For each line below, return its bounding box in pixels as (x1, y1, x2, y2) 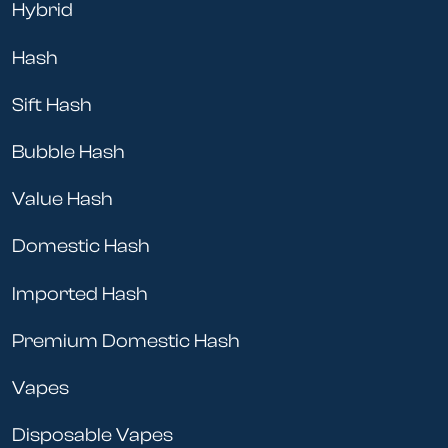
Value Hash (12, 188, 113, 211)
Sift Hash (12, 93, 92, 116)
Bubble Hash (12, 141, 125, 164)
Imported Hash (12, 282, 148, 305)
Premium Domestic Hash (12, 329, 240, 352)
